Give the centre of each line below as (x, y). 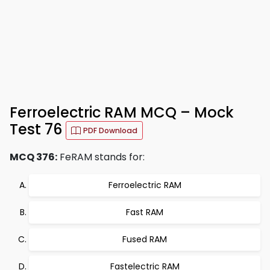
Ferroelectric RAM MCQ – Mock (122, 112)
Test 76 (38, 130)
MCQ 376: (33, 157)
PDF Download (110, 130)
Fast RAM (145, 212)
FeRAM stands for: (101, 157)
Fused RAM (145, 239)
